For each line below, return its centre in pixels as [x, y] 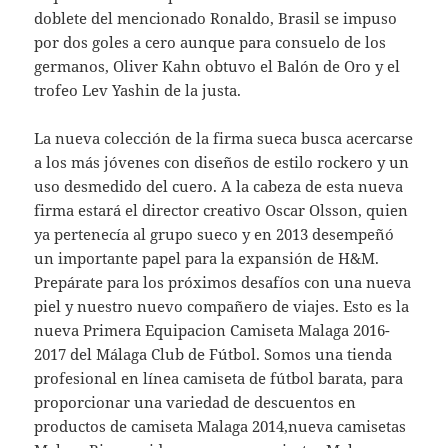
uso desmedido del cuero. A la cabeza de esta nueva [219, 186]
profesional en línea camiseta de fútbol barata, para [219, 378]
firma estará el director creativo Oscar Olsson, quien [221, 210]
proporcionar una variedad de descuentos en [195, 402]
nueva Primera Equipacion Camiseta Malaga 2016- [212, 330]
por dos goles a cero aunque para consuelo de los [210, 42]
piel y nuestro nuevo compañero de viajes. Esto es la [222, 306]
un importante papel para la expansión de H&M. [207, 258]
